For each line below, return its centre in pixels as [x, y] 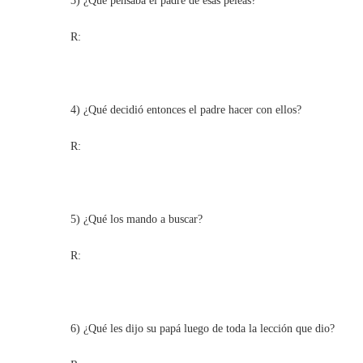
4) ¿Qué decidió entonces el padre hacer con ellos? [186, 110]
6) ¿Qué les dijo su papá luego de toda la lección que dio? [203, 329]
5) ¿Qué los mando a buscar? [137, 219]
